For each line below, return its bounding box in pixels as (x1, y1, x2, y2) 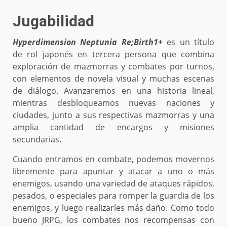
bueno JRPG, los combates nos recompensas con (13, 214, 214, 225)
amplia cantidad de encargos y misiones (13, 121, 214, 133)
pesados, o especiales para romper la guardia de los (13, 190, 214, 201)
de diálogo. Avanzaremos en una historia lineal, (13, 85, 214, 96)
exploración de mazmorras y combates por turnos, (13, 60, 214, 72)
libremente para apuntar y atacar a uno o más (13, 165, 214, 177)
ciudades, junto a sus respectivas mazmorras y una (13, 109, 214, 121)
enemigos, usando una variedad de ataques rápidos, (13, 177, 214, 189)
